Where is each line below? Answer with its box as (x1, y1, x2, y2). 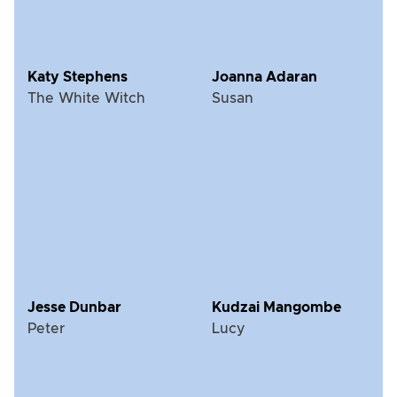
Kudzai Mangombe (212, 300, 341, 315)
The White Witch (27, 90, 145, 105)
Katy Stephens (27, 69, 128, 84)
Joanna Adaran (212, 69, 317, 84)
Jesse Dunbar (27, 300, 121, 315)
